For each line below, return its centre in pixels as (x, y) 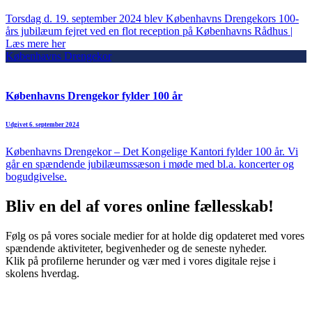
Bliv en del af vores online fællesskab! (140, 206)
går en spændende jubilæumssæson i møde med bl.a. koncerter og (150, 164)
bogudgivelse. (36, 176)
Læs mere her (36, 43)
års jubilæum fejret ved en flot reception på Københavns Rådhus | (149, 31)
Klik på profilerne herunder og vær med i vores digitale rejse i (141, 260)
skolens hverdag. (42, 273)
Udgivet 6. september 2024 (42, 124)
